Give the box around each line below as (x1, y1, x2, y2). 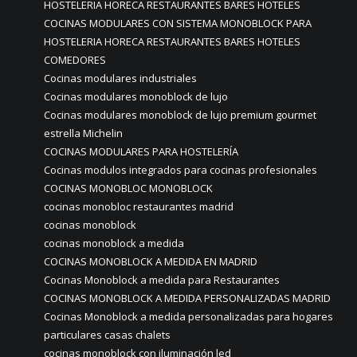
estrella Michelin (44, 126, 123, 141)
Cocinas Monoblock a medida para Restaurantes (44, 273, 280, 288)
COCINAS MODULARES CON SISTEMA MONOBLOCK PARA (44, 16, 312, 31)
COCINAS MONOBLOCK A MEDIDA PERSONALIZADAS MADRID (44, 291, 331, 306)
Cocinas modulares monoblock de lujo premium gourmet (44, 108, 316, 123)
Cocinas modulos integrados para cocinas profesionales (44, 163, 317, 178)
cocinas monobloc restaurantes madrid (44, 199, 233, 214)
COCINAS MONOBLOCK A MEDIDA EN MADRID (44, 254, 257, 269)
